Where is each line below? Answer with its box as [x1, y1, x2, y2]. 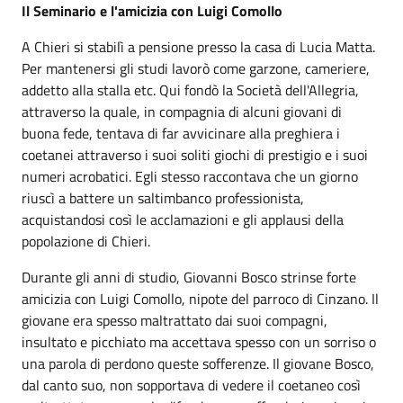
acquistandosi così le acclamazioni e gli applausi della [22, 209, 344, 230]
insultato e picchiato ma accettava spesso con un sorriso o [22, 331, 376, 353]
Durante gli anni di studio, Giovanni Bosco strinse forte [22, 266, 356, 288]
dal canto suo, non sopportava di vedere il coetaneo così [22, 374, 361, 396]
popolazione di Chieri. [22, 230, 150, 252]
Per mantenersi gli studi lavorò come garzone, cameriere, [22, 58, 370, 79]
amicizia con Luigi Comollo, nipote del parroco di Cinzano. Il [22, 288, 379, 309]
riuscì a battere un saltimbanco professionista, [22, 187, 304, 209]
